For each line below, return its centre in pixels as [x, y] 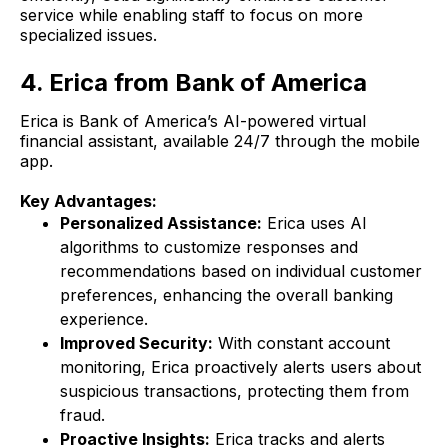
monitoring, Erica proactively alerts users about [240, 367]
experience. [104, 319]
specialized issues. [88, 35]
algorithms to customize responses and [209, 247]
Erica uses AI [314, 223]
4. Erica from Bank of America [193, 83]
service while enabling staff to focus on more [191, 15]
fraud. [82, 415]
